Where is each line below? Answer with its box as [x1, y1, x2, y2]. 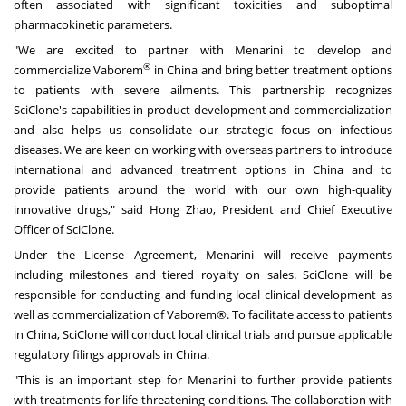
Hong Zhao [150, 201, 213, 218]
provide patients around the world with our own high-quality [14, 181, 392, 198]
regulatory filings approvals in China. [14, 346, 212, 363]
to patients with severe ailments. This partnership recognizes [14, 82, 392, 99]
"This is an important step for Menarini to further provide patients [14, 372, 392, 389]
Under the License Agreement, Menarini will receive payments [14, 246, 392, 264]
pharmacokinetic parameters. [14, 16, 172, 34]
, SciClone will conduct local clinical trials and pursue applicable [57, 326, 393, 343]
